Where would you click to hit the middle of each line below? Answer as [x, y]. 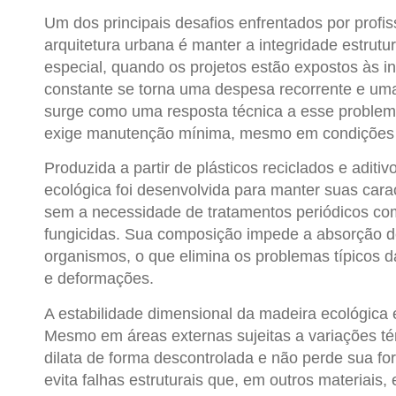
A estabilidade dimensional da [152, 313]
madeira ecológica [324, 313]
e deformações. [99, 279]
